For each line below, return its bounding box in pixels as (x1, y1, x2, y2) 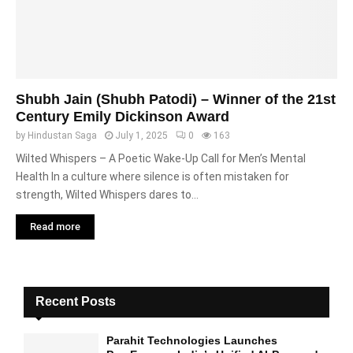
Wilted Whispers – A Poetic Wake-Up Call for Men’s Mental (16, 152, 306, 165)
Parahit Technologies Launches (106, 334, 277, 347)
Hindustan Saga (28, 130, 97, 141)
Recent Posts (35, 295, 116, 308)
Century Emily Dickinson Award (16, 109, 229, 124)
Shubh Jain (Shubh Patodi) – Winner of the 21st (16, 91, 336, 107)
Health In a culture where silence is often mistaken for (16, 170, 289, 183)
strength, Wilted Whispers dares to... (16, 188, 199, 201)
